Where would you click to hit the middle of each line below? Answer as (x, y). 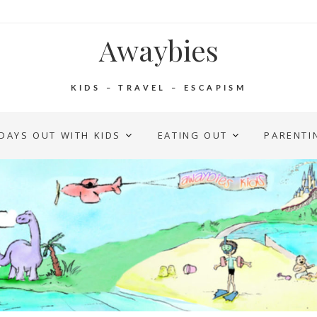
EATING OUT (192, 135)
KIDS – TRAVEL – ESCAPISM (158, 88)
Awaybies (158, 50)
